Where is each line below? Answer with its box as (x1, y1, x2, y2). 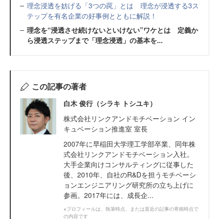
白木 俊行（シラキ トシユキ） (64, 98, 156, 109)
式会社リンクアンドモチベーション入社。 (64, 149, 194, 159)
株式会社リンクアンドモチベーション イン (64, 113, 196, 124)
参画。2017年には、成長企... (64, 190, 153, 200)
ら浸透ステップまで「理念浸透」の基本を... (27, 35, 163, 45)
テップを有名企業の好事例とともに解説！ (27, 11, 157, 21)
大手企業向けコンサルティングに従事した (64, 159, 194, 170)
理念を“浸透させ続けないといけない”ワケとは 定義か (27, 25, 198, 35)
